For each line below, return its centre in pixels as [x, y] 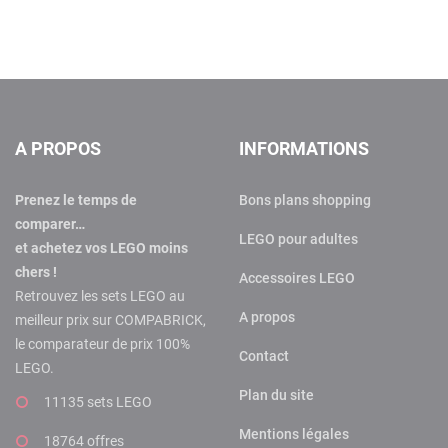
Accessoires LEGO [297, 277]
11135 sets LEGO [98, 401]
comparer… [50, 223]
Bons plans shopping [305, 199]
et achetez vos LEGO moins [101, 247]
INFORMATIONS [304, 148]
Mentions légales [294, 433]
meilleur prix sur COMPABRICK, [110, 319]
